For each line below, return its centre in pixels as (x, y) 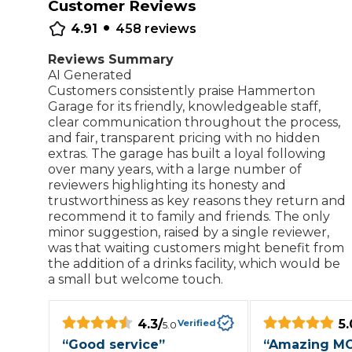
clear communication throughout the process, (194, 122)
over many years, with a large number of (175, 169)
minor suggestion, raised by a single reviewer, (189, 232)
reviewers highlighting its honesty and (167, 185)
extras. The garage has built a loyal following (187, 154)
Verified (196, 323)
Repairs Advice (75, 22)
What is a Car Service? (98, 130)
